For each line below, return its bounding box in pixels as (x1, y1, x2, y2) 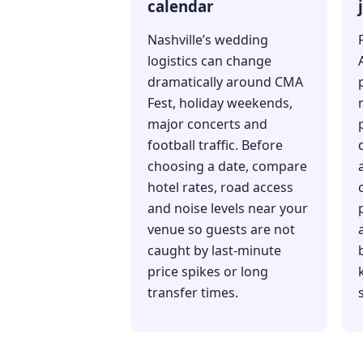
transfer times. (147, 284, 238, 302)
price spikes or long (147, 263, 268, 281)
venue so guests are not (147, 220, 295, 239)
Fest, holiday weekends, (147, 94, 293, 113)
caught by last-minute (147, 241, 281, 260)
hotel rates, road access (147, 178, 293, 197)
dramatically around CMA (147, 73, 303, 92)
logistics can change (147, 52, 271, 70)
